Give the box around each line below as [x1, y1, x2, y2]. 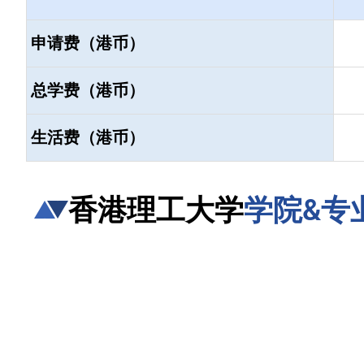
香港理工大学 [68, 193, 244, 227]
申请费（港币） [31, 33, 145, 52]
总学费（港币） [31, 80, 145, 99]
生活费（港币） [31, 128, 145, 146]
